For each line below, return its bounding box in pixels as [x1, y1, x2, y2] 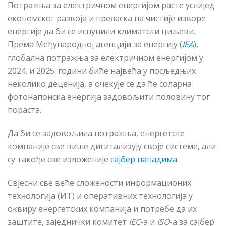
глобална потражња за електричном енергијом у [8, 52, 203, 64]
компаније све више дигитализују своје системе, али [8, 141, 216, 152]
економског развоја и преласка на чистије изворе [8, 13, 206, 24]
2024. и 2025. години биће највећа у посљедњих [8, 65, 196, 77]
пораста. [8, 104, 41, 116]
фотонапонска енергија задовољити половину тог [8, 91, 210, 103]
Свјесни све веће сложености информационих [8, 177, 191, 189]
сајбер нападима [110, 154, 177, 165]
